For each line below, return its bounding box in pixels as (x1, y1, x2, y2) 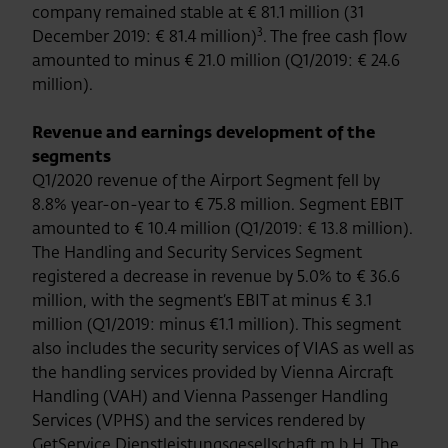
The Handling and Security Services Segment (32, 241, 362, 263)
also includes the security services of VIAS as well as (32, 337, 414, 359)
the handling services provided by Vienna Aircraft (32, 361, 393, 383)
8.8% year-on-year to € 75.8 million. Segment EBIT (32, 193, 402, 215)
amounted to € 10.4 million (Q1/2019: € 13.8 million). (32, 217, 413, 239)
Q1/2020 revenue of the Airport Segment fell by (32, 169, 380, 191)
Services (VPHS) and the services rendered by (32, 409, 365, 431)
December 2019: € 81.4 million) (32, 25, 257, 47)
